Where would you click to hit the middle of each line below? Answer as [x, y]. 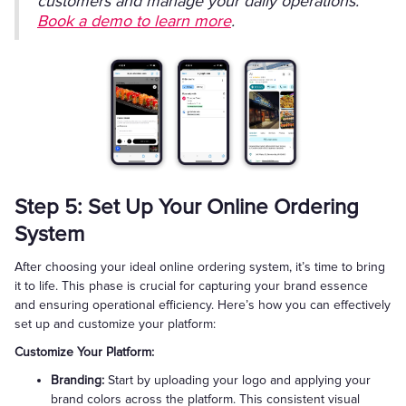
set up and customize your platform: [115, 324]
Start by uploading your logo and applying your [237, 380]
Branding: [77, 380]
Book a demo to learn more [134, 21]
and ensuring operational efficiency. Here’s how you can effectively [203, 305]
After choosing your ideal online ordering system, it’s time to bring [200, 267]
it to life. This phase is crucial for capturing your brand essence [191, 286]
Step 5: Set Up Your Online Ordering [187, 207]
